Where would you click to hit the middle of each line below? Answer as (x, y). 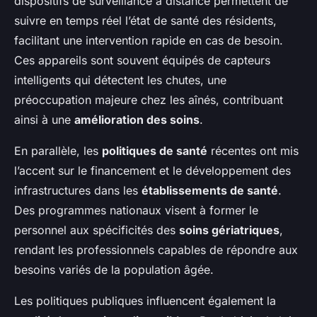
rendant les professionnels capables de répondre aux (156, 250)
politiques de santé (155, 151)
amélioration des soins (137, 120)
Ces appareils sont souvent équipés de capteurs (142, 60)
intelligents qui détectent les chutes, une (120, 80)
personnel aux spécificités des (97, 230)
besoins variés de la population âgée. (114, 270)
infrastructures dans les (78, 191)
